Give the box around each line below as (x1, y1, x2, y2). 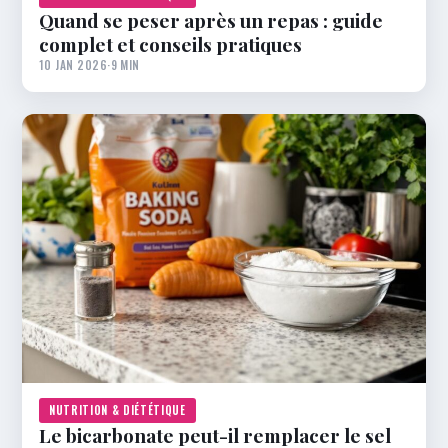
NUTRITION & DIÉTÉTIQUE (49, 402, 186, 419)
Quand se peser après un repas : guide (39, 7, 383, 34)
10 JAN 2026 (39, 56, 108, 74)
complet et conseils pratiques (39, 31, 302, 58)
